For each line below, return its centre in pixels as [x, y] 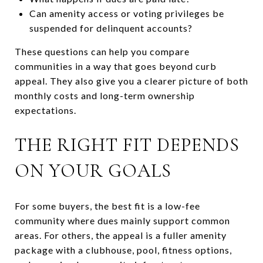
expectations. [45, 110]
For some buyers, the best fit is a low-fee [107, 205]
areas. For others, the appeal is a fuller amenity [121, 235]
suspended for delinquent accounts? [111, 28]
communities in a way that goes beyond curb [116, 66]
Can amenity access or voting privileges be [127, 13]
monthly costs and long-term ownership [105, 95]
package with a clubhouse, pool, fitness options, [123, 249]
